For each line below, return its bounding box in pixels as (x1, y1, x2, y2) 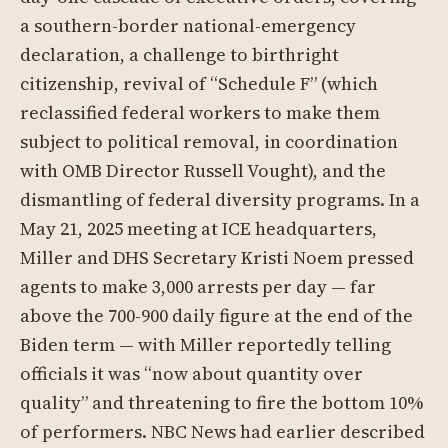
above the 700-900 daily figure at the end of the (20, 303, 413, 328)
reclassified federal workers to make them (20, 100, 380, 125)
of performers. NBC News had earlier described (20, 419, 425, 444)
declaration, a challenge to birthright (20, 42, 339, 67)
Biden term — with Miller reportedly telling (20, 332, 391, 357)
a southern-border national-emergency (20, 13, 356, 38)
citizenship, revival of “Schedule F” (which (20, 71, 378, 96)
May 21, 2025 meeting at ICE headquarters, (20, 216, 377, 241)
